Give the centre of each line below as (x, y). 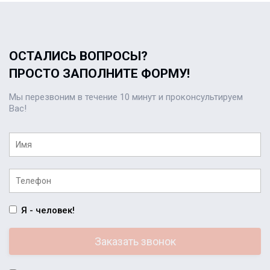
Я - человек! (48, 211)
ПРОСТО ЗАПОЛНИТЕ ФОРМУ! (99, 74)
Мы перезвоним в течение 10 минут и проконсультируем (126, 97)
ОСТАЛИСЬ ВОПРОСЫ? (78, 56)
